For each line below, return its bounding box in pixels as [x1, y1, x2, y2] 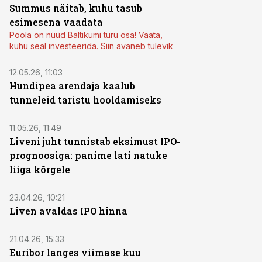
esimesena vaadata [9, 16, 103, 28]
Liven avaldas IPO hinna [9, 205, 127, 217]
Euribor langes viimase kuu [9, 246, 141, 258]
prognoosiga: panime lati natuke [9, 149, 167, 161]
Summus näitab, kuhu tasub [9, 2, 142, 14]
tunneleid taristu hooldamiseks [9, 94, 161, 106]
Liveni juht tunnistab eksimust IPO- [9, 135, 180, 147]
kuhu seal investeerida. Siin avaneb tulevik [9, 41, 173, 51]
